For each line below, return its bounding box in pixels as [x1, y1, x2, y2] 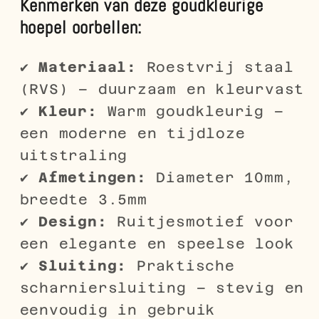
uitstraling [19, 147, 128, 163]
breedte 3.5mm [19, 191, 147, 207]
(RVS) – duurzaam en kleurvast [19, 80, 305, 97]
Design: [38, 213, 108, 229]
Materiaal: [38, 58, 137, 75]
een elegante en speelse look [19, 235, 295, 251]
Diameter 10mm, [146, 169, 294, 185]
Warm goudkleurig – [97, 103, 284, 119]
